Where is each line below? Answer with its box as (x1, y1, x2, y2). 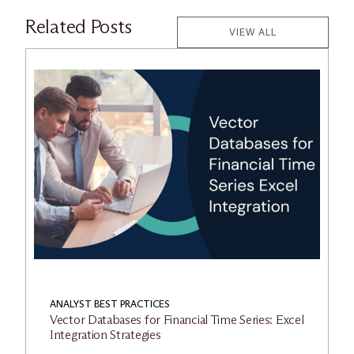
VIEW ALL (229, 25, 277, 38)
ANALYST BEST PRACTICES (50, 297, 170, 310)
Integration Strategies (50, 326, 161, 342)
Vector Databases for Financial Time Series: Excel (50, 311, 304, 327)
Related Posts (25, 14, 133, 38)
